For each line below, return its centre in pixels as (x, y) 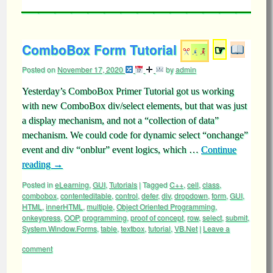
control (126, 195)
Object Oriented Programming (166, 206)
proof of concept (157, 217)
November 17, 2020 (90, 69)
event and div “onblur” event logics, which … (112, 150)
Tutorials (123, 184)
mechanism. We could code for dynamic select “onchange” (135, 135)
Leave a (216, 228)
